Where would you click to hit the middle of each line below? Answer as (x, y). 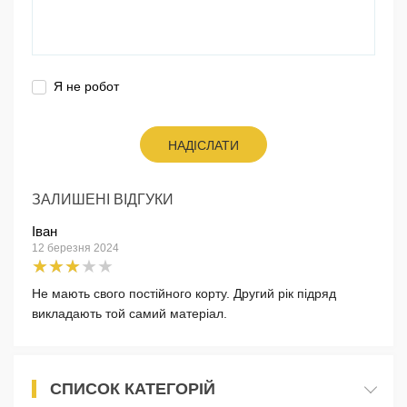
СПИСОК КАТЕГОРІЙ (133, 388)
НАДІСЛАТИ (203, 145)
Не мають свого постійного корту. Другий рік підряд (184, 293)
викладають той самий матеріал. (129, 313)
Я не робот (86, 86)
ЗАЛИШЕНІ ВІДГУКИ (103, 199)
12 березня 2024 (75, 248)
